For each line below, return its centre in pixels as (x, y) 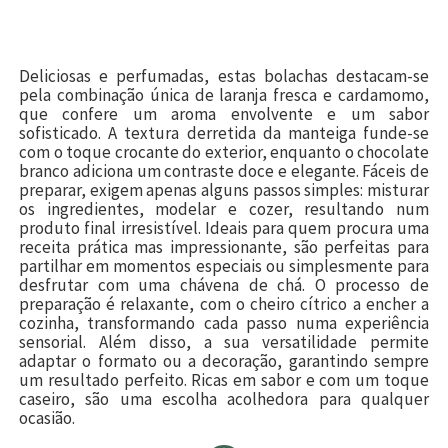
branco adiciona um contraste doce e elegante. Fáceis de (224, 170)
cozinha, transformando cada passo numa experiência (224, 322)
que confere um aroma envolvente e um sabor (224, 113)
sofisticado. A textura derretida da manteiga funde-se (224, 132)
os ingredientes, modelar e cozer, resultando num (224, 208)
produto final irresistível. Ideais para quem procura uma (224, 227)
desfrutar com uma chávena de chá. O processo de (224, 284)
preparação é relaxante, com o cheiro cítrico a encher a (224, 303)
